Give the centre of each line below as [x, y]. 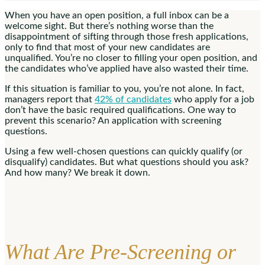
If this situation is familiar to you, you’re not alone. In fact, [125, 88]
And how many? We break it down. [77, 172]
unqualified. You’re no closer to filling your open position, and [131, 58]
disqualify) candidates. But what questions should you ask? [127, 162]
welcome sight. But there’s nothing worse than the [109, 26]
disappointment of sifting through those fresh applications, [127, 36]
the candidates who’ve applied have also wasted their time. [127, 68]
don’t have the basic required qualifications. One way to [120, 110]
